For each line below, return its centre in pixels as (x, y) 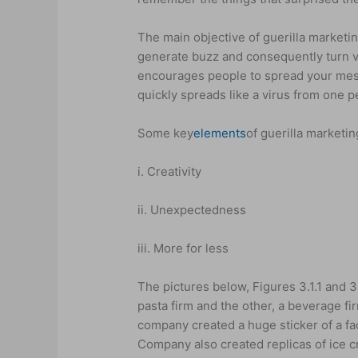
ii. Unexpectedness (192, 209)
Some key (166, 133)
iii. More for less (183, 248)
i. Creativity (170, 171)
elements (220, 133)
